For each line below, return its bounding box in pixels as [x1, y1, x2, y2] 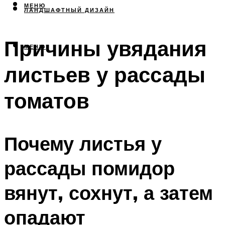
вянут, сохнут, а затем [4, 180, 213, 205]
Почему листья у [4, 131, 162, 156]
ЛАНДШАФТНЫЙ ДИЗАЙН [24, 7, 115, 14]
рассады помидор [4, 155, 175, 180]
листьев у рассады [4, 61, 205, 88]
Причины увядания [4, 35, 207, 62]
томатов [4, 87, 89, 114]
